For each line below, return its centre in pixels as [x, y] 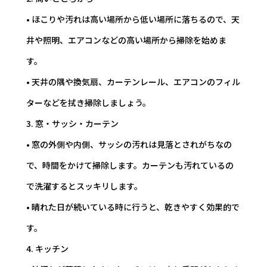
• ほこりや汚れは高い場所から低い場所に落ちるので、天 [133, 19]
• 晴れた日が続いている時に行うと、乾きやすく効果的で [133, 207]
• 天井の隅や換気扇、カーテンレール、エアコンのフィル [133, 82]
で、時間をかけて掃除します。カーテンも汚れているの [130, 165]
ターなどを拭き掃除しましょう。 [89, 103]
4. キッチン [47, 249]
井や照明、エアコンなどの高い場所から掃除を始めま [126, 40]
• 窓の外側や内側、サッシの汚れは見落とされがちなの [129, 144]
